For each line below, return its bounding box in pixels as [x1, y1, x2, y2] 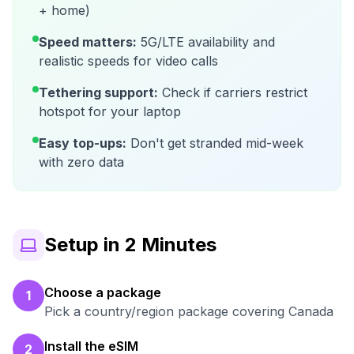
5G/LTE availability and [137, 33, 275, 50]
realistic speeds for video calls [39, 52, 218, 69]
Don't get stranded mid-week [126, 134, 303, 151]
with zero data [39, 153, 124, 170]
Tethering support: [39, 84, 158, 100]
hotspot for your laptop [39, 103, 181, 119]
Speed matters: [39, 33, 137, 50]
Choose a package [44, 284, 161, 300]
